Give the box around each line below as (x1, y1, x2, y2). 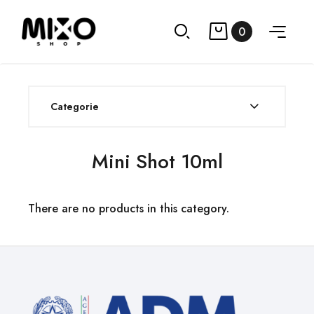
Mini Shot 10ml (91, 147, 223, 176)
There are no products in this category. (28, 200, 229, 217)
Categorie (50, 100, 99, 114)
